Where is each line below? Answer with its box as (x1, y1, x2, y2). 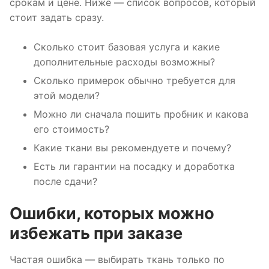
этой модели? (34, 89, 100, 102)
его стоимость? (34, 123, 109, 136)
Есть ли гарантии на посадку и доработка (34, 160, 235, 173)
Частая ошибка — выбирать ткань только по (10, 253, 225, 265)
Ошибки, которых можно (10, 204, 214, 224)
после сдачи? (34, 175, 97, 188)
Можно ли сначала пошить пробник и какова (34, 108, 249, 121)
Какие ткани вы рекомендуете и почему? (34, 142, 231, 154)
